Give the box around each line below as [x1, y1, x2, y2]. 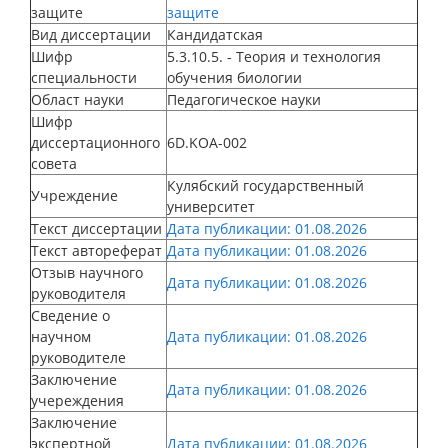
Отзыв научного [31, 262, 143, 282]
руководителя [31, 283, 130, 303]
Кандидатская [167, 24, 267, 44]
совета [31, 153, 77, 173]
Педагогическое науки [167, 89, 325, 109]
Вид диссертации [31, 24, 155, 44]
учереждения [31, 390, 124, 410]
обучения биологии [167, 67, 302, 87]
